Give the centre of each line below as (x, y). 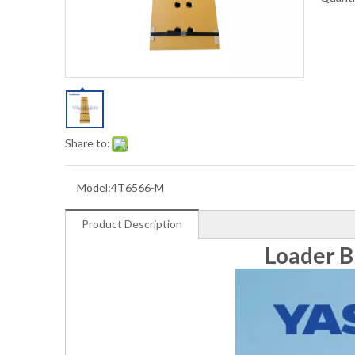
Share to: (88, 143)
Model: (94, 188)
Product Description (132, 224)
